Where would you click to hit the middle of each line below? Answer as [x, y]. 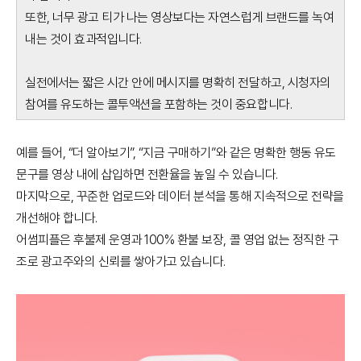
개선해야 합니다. [57, 218]
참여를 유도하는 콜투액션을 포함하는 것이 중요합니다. [159, 105]
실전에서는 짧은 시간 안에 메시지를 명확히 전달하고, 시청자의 [178, 83]
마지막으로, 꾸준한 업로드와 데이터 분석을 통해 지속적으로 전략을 [180, 197]
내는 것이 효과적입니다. [83, 39]
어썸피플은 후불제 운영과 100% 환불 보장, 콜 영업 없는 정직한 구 [178, 240]
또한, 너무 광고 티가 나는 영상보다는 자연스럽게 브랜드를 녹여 [180, 18]
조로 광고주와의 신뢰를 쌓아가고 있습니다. [121, 262]
